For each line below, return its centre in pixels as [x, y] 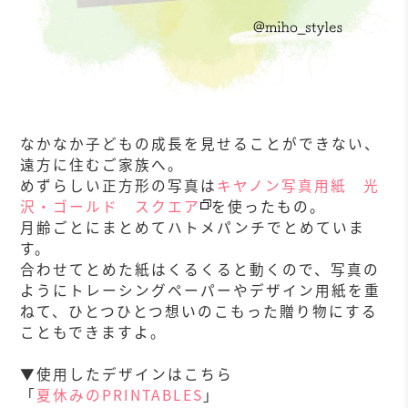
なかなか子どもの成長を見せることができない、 [201, 144]
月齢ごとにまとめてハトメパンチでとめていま [193, 228]
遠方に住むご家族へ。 [102, 165]
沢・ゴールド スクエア [111, 207]
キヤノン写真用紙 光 [299, 186]
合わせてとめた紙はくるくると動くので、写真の [200, 270]
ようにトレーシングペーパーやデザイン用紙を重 [201, 291]
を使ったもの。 [269, 207]
